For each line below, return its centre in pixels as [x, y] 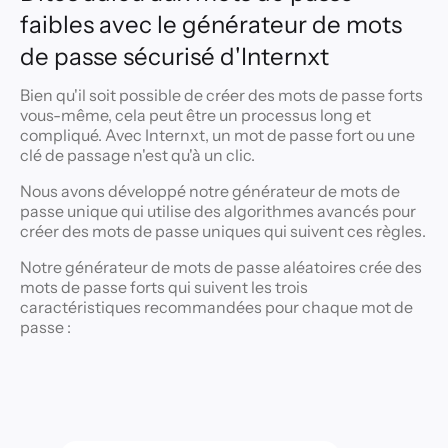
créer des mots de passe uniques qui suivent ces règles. [223, 231]
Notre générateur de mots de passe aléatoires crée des [221, 267]
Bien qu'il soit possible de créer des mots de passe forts [221, 95]
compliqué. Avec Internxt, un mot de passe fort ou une [217, 135]
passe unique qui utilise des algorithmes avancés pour [218, 211]
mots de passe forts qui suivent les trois [164, 287]
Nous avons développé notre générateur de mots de [210, 191]
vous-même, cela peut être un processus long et [195, 115]
